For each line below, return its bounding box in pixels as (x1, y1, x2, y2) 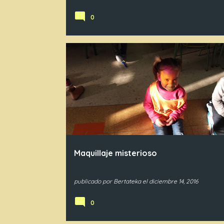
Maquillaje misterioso (73, 148, 157, 158)
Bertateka (113, 177, 141, 185)
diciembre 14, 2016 (148, 177, 198, 185)
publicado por (73, 177, 113, 185)
